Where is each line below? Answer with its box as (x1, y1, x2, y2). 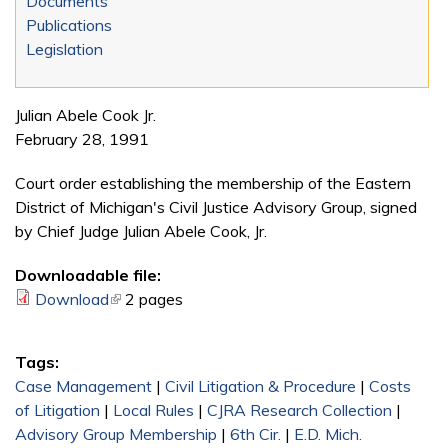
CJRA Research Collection (207, 399, 392, 420)
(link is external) (109, 288, 220, 309)
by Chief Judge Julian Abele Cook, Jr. (15, 220, 267, 241)
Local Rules (113, 399, 194, 420)
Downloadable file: (15, 264, 161, 285)
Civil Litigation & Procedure (165, 375, 356, 396)
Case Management (15, 375, 152, 396)
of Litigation (15, 399, 100, 420)
